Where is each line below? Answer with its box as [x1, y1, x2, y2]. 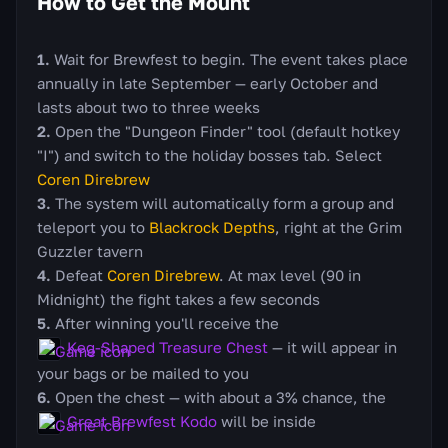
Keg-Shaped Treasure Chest [67, 337, 268, 356]
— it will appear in [268, 337, 397, 356]
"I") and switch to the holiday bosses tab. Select [37, 145, 382, 164]
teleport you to [37, 217, 149, 236]
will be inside [217, 411, 316, 430]
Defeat [55, 265, 107, 284]
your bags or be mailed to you [37, 363, 249, 382]
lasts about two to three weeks [37, 97, 260, 116]
